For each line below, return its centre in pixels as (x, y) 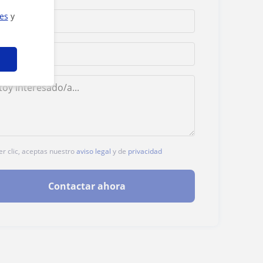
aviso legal (94, 151)
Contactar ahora (87, 186)
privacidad (145, 151)
